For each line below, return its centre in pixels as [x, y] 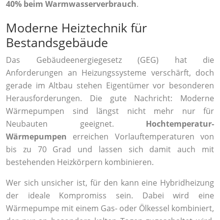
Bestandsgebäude [57, 42]
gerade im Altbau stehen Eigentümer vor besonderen [110, 86]
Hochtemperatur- [180, 124]
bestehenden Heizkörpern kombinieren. [80, 162]
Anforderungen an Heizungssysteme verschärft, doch [110, 73]
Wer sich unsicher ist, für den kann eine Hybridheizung [110, 183]
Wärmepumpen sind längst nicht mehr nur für [110, 111]
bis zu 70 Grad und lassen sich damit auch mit [110, 150]
